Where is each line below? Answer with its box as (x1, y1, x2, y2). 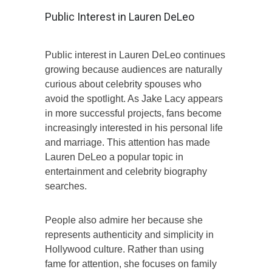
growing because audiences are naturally (45, 64, 222, 75)
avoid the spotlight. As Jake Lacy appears (45, 93, 223, 104)
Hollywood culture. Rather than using (45, 243, 204, 254)
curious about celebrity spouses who (45, 78, 202, 89)
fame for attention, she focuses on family (45, 258, 217, 269)
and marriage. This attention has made (45, 137, 210, 148)
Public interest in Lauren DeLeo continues (45, 49, 225, 60)
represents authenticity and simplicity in (45, 229, 214, 240)
